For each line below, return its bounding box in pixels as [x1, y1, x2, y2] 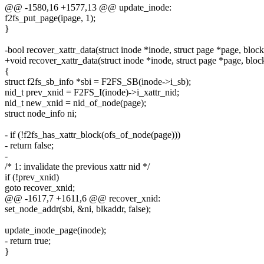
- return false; [5, 140, 54, 151]
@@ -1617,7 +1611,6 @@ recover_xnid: [5, 193, 160, 204]
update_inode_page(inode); [5, 225, 106, 236]
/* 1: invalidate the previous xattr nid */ [5, 161, 150, 172]
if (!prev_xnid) [5, 172, 59, 183]
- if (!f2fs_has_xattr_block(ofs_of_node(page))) [5, 130, 180, 140]
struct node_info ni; [5, 108, 77, 119]
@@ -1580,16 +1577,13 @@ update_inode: [5, 2, 171, 13]
